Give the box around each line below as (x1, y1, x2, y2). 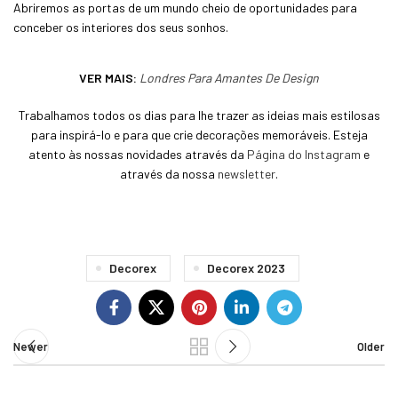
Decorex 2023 (206, 259, 285, 275)
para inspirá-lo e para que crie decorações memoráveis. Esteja (30, 126, 368, 142)
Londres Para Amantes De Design (139, 69, 319, 85)
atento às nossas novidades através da (28, 146, 247, 162)
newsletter (218, 165, 275, 181)
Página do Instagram (247, 146, 361, 162)
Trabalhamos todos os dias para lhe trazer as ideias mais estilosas (18, 107, 380, 123)
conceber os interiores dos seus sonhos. (13, 19, 228, 35)
